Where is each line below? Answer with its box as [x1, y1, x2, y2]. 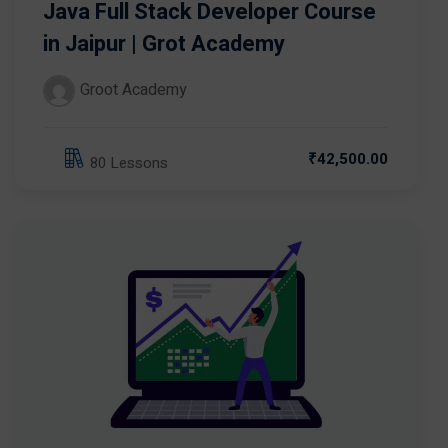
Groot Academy [80, 78, 187, 103]
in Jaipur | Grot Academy [43, 28, 285, 61]
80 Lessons [90, 151, 168, 174]
